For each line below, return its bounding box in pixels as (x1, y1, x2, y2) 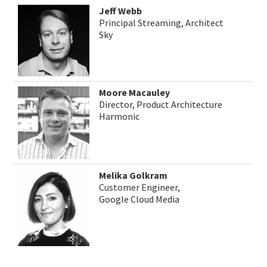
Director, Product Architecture (99, 98, 223, 111)
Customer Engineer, (99, 181, 181, 194)
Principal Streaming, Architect (99, 17, 224, 29)
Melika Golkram (99, 169, 168, 182)
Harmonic (99, 110, 140, 123)
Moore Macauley (99, 86, 170, 99)
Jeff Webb (99, 5, 142, 17)
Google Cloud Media (99, 193, 180, 206)
